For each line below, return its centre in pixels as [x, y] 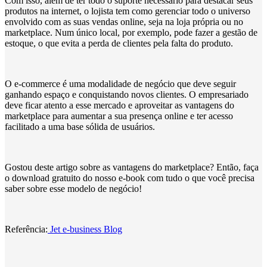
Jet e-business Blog [85, 229]
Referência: [26, 229]
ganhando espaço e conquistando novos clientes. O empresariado [127, 95]
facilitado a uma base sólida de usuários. [80, 127]
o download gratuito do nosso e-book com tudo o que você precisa [130, 178]
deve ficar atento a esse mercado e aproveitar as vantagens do [119, 105]
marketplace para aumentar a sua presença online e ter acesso [119, 116]
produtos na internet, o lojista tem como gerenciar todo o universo [128, 11]
